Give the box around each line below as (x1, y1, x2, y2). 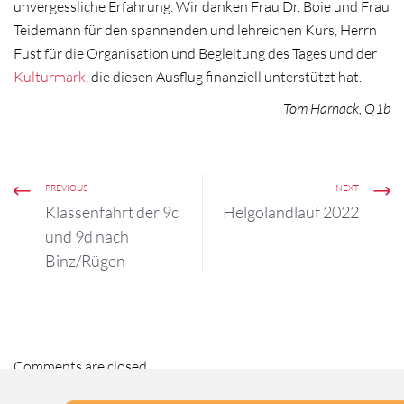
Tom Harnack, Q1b (283, 99, 390, 118)
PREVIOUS (45, 181, 87, 194)
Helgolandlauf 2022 (223, 201, 359, 222)
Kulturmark (14, 67, 86, 86)
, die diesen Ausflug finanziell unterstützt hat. (86, 67, 362, 86)
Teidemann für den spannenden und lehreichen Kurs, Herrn (14, 20, 377, 39)
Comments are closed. (14, 356, 150, 375)
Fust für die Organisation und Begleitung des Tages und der (14, 43, 377, 62)
